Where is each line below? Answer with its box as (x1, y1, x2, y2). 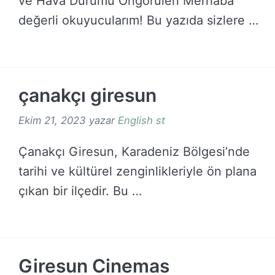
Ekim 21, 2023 (18, 114, 86, 126)
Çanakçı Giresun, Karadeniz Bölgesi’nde (18, 144, 250, 159)
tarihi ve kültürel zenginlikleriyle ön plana (18, 163, 257, 179)
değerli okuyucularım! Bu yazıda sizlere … (18, 13, 258, 28)
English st (118, 114, 165, 126)
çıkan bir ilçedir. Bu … (18, 183, 142, 198)
